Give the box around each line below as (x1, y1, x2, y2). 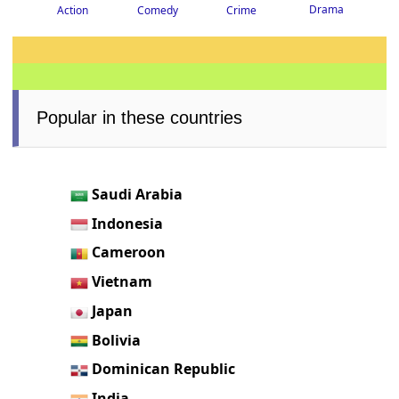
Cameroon (92, 242, 167, 263)
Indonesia (92, 213, 164, 233)
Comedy (136, 2, 178, 18)
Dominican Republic (92, 359, 236, 379)
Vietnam (92, 272, 153, 292)
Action (57, 2, 89, 18)
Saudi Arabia (92, 183, 183, 204)
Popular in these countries (37, 107, 243, 127)
